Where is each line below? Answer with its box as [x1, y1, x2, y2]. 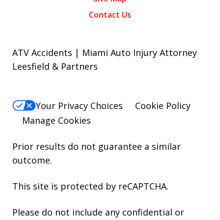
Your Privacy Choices [36, 100, 123, 112]
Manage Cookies [22, 114, 91, 127]
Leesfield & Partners [12, 60, 98, 72]
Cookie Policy [135, 100, 191, 112]
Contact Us [89, 9, 131, 20]
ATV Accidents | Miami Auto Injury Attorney [12, 47, 197, 58]
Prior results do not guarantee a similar [12, 140, 181, 153]
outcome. [12, 154, 52, 166]
